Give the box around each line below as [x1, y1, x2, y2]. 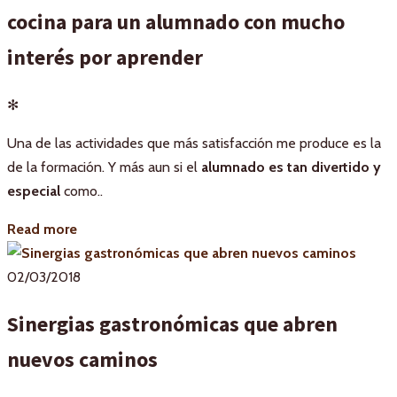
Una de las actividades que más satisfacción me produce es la [7, 134, 381, 152]
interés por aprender [7, 43, 203, 71]
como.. [60, 182, 103, 199]
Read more [7, 220, 77, 237]
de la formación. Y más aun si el [7, 158, 201, 175]
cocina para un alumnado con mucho [7, 7, 345, 35]
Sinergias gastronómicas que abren [7, 309, 338, 338]
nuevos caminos [7, 345, 158, 373]
